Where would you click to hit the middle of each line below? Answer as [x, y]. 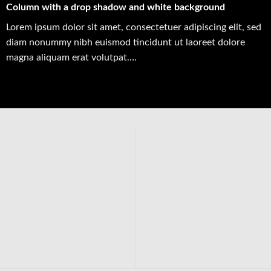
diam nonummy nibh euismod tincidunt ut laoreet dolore [125, 43]
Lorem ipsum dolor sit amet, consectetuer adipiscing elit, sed [133, 28]
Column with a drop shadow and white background [115, 8]
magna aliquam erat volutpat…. [71, 58]
